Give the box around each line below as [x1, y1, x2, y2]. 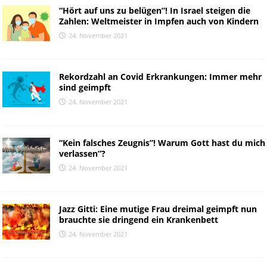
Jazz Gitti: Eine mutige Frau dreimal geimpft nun [58, 203, 257, 215]
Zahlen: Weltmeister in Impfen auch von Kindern [58, 15, 259, 27]
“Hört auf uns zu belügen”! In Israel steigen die [58, 5, 250, 17]
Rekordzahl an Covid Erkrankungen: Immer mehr [58, 71, 262, 83]
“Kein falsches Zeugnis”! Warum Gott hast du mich [58, 137, 265, 149]
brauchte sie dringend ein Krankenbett [58, 214, 218, 226]
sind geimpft [58, 82, 111, 94]
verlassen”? [58, 148, 105, 160]
